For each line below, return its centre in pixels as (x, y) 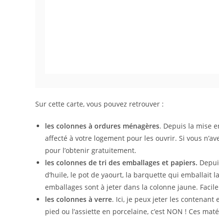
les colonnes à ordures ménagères (102, 126)
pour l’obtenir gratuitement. (91, 151)
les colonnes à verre (78, 199)
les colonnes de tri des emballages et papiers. (121, 163)
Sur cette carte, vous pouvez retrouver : (99, 104)
